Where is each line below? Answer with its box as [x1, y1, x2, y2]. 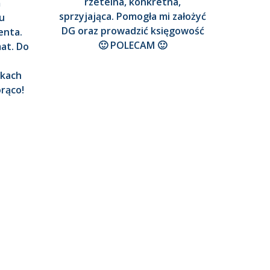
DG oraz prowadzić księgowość [61, 24, 204, 38]
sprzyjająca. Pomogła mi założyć [59, 10, 206, 24]
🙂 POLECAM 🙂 [98, 39, 167, 52]
